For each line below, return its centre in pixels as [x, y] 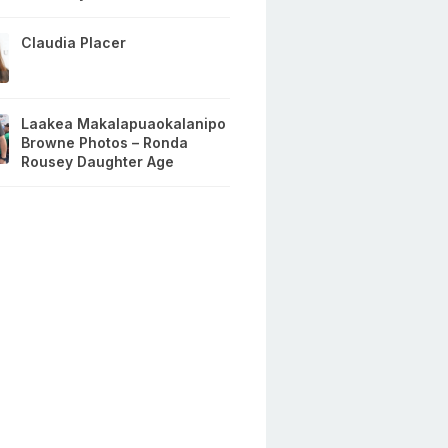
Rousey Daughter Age [98, 162]
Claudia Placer [74, 43]
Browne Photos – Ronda [105, 143]
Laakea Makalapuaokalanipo [124, 124]
